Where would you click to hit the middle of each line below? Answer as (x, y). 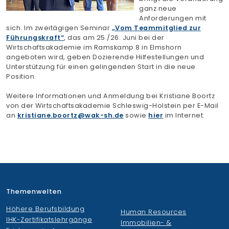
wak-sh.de (104, 115)
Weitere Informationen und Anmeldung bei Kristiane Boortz (110, 96)
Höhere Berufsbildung (45, 209)
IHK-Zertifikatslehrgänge (49, 220)
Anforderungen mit (173, 18)
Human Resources (154, 212)
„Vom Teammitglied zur (156, 28)
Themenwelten (34, 191)
